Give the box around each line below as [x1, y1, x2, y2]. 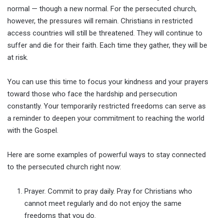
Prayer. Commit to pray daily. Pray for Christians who [24, 186, 192, 196]
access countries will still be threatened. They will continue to [7, 28, 202, 37]
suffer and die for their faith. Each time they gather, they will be [7, 40, 207, 50]
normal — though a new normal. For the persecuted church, [7, 4, 197, 13]
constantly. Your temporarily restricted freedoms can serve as [7, 101, 206, 110]
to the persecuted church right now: [7, 162, 121, 171]
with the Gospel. [7, 126, 58, 135]
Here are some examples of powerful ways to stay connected [7, 150, 206, 159]
